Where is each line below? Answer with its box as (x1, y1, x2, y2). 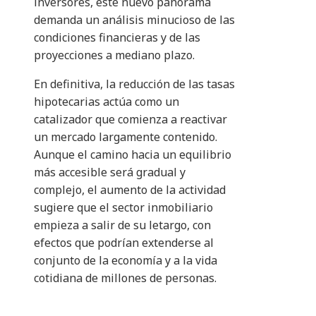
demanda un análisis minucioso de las (34, 12, 235, 28)
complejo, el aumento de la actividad (34, 182, 226, 198)
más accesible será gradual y (34, 164, 186, 181)
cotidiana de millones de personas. (34, 270, 217, 286)
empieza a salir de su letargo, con (34, 217, 211, 233)
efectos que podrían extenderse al (34, 235, 214, 251)
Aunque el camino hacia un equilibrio (34, 147, 231, 163)
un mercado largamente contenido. (34, 129, 217, 145)
